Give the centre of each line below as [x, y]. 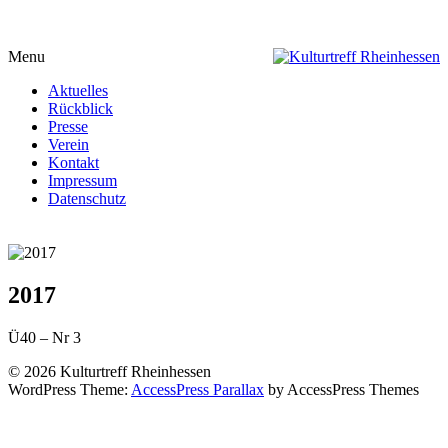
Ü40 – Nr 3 [44, 337]
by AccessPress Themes [341, 389]
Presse [68, 126]
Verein [68, 144]
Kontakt [73, 162]
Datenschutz [87, 198]
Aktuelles [78, 90]
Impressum [82, 180]
